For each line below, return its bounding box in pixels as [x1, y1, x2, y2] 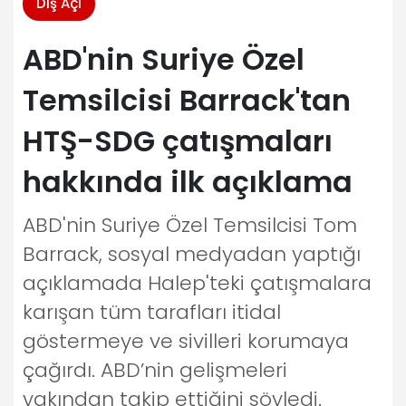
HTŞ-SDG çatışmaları [23, 121, 333, 161]
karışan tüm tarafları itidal [23, 298, 281, 326]
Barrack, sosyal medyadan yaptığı [23, 240, 361, 268]
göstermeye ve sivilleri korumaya [23, 327, 349, 355]
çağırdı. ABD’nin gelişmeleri [23, 356, 287, 384]
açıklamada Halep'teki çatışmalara [23, 269, 372, 297]
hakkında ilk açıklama [23, 161, 353, 202]
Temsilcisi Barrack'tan [23, 80, 351, 121]
